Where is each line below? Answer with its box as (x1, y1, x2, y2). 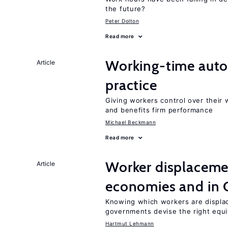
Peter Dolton (105, 18, 139, 24)
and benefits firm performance (105, 106, 213, 114)
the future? (105, 5, 146, 13)
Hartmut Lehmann (105, 220, 154, 226)
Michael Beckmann (105, 119, 156, 125)
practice (105, 76, 157, 94)
